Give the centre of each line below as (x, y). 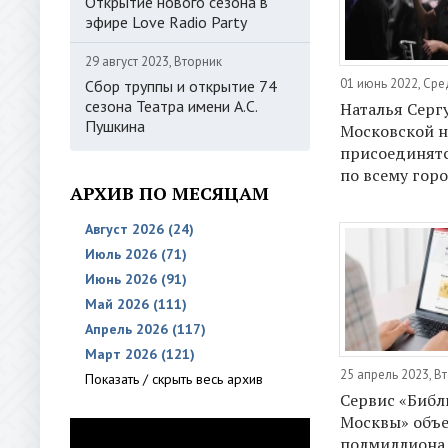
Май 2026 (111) (136, 304)
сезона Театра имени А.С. (171, 106)
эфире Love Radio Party (166, 22)
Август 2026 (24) (139, 229)
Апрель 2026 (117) (145, 329)
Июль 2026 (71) (136, 254)
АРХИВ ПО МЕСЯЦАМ (169, 193)
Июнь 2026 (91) (136, 279)
